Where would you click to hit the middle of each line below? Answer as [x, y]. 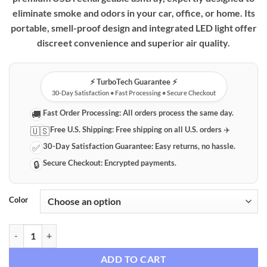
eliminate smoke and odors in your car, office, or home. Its [133, 13]
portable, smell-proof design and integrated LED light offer [133, 27]
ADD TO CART [133, 259]
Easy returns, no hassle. [195, 146]
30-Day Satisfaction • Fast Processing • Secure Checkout [133, 92]
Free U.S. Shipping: [82, 129]
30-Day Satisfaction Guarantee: [98, 146]
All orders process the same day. [178, 112]
